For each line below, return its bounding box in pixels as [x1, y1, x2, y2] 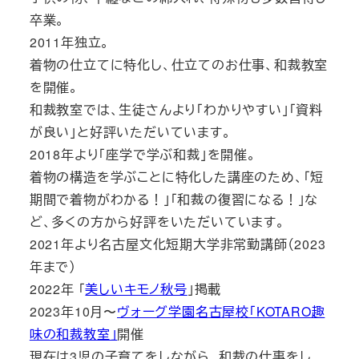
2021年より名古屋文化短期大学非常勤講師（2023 [29, 234, 326, 253]
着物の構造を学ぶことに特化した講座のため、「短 [29, 167, 325, 186]
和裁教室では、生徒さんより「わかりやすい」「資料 [29, 99, 323, 119]
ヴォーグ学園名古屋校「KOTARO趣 [117, 301, 325, 321]
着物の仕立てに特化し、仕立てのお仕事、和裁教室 [29, 54, 329, 74]
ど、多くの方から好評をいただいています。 [29, 212, 285, 231]
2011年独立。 [29, 32, 111, 51]
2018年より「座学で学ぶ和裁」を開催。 [29, 144, 256, 163]
